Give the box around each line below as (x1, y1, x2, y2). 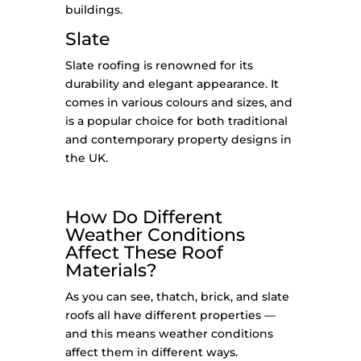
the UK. (64, 151, 108, 166)
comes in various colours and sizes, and (64, 95, 293, 110)
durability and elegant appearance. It (64, 77, 279, 92)
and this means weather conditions (64, 326, 273, 342)
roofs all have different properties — (64, 308, 276, 323)
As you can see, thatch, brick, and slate (64, 289, 289, 305)
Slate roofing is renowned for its (64, 58, 253, 73)
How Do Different (64, 206, 222, 229)
